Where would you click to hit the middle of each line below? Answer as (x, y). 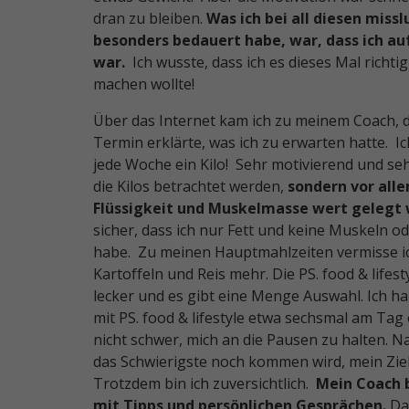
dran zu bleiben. (150, 18)
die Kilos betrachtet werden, (190, 186)
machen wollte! (144, 84)
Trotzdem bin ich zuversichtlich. (203, 383)
